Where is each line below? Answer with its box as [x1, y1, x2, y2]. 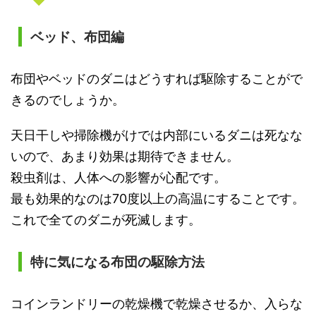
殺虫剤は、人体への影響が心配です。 [11, 169, 226, 185]
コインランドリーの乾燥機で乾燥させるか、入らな [11, 296, 303, 311]
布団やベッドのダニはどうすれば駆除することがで [11, 71, 303, 86]
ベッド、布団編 [30, 29, 124, 44]
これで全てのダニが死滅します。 [11, 212, 201, 227]
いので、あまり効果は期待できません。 [11, 148, 239, 164]
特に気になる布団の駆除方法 [30, 254, 205, 269]
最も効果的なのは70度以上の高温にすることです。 [11, 190, 305, 206]
